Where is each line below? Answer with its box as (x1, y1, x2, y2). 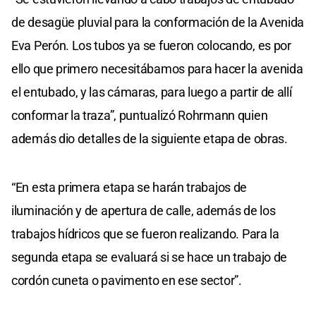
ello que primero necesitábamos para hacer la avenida (11, 61, 303, 76)
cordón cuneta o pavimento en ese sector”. (11, 272, 242, 288)
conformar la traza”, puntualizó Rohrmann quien (11, 107, 268, 123)
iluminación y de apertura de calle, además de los (11, 202, 276, 218)
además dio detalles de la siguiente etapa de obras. (11, 130, 288, 146)
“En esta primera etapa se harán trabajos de (11, 179, 248, 195)
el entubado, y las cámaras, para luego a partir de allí (11, 84, 292, 99)
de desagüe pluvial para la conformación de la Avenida (11, 14, 305, 30)
